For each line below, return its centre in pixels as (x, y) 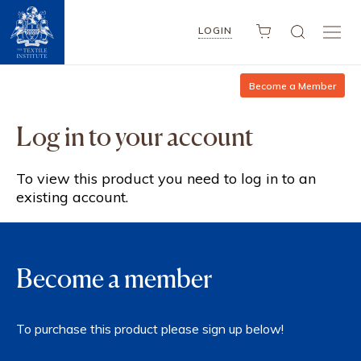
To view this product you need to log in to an (166, 178)
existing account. (72, 197)
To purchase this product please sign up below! (150, 329)
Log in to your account (135, 137)
